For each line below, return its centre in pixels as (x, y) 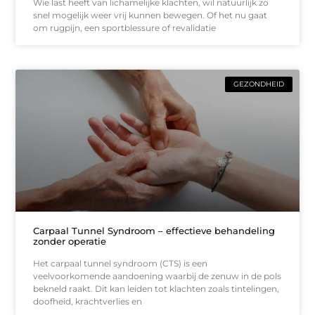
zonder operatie (70, 241)
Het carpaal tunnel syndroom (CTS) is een (121, 263)
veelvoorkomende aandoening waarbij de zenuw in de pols (157, 276)
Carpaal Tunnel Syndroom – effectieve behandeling (154, 230)
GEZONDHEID (258, 84)
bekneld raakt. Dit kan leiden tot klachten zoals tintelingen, (156, 288)
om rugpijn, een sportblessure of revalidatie (125, 28)
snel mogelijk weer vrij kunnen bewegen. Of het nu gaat (150, 15)
